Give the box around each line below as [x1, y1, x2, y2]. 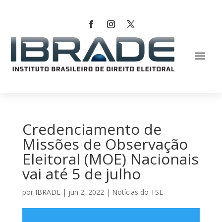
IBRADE [35, 187, 60, 197]
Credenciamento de [22, 119, 162, 140]
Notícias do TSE [111, 187, 163, 197]
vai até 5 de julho [22, 164, 141, 184]
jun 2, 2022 [68, 187, 104, 197]
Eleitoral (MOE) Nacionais [22, 149, 199, 169]
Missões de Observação [22, 134, 188, 155]
